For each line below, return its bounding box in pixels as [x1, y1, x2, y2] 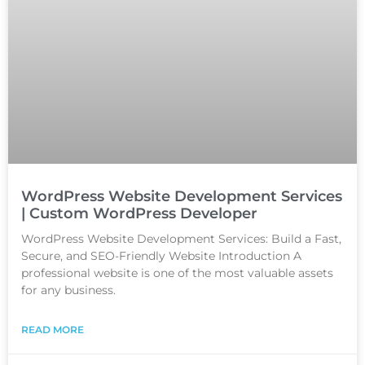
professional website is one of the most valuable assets [21, 265, 333, 280]
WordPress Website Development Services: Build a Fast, [21, 231, 341, 246]
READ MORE [21, 323, 84, 336]
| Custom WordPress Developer [21, 204, 257, 222]
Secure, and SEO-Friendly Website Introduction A [21, 248, 301, 263]
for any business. [21, 282, 116, 297]
